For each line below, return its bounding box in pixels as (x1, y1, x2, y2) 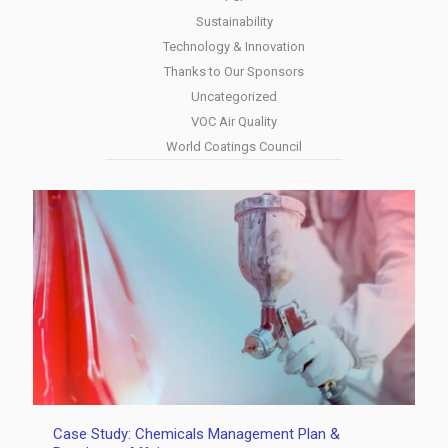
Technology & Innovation (163, 39, 305, 54)
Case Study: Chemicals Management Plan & (53, 424, 340, 443)
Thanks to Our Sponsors (164, 64, 304, 79)
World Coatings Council (166, 139, 302, 154)
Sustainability (195, 14, 273, 29)
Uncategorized (191, 89, 277, 104)
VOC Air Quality (191, 114, 277, 129)
